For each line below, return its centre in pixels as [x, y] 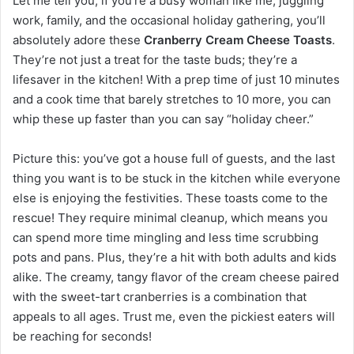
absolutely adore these [78, 40]
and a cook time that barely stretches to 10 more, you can [172, 99]
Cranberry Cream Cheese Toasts [238, 40]
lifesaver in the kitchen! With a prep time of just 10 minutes [176, 79]
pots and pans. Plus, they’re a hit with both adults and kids [175, 257]
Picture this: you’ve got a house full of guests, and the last [174, 158]
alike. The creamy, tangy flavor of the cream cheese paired [176, 277]
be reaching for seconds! [82, 336]
